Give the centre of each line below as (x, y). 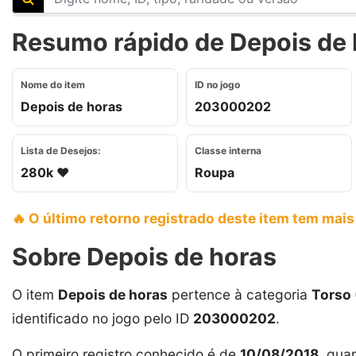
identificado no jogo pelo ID (103, 318)
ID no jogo (217, 84)
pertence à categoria (240, 294)
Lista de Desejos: (61, 150)
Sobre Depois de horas (144, 256)
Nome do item (53, 84)
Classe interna (228, 150)
